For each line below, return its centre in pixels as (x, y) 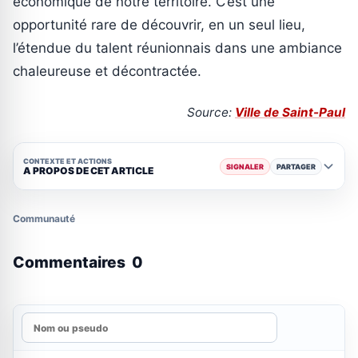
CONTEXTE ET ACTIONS (68, 161)
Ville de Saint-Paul (290, 113)
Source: (211, 113)
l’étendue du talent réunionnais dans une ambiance (177, 48)
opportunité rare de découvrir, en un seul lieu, (159, 25)
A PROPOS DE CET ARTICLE (88, 170)
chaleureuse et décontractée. (107, 72)
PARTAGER (296, 166)
